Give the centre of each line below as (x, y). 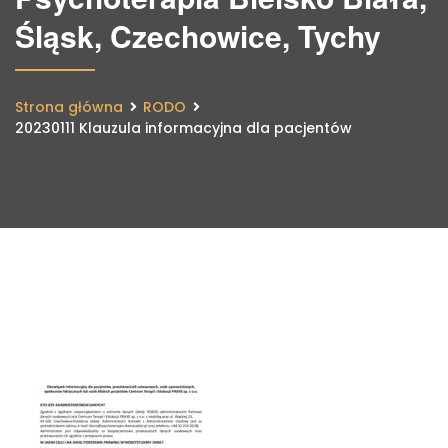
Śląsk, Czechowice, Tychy (198, 35)
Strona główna (69, 107)
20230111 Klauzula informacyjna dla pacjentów (183, 128)
